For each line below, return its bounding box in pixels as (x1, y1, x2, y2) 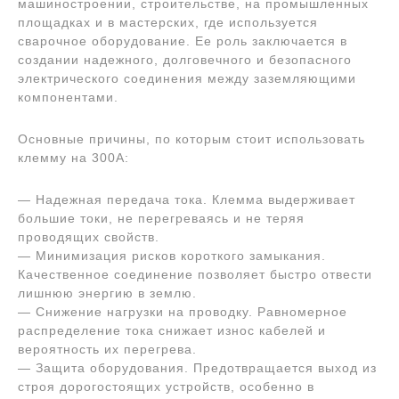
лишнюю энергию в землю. (18, 286, 197, 300)
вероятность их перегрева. (18, 342, 197, 356)
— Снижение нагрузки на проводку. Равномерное (18, 305, 347, 319)
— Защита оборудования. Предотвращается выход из (18, 361, 377, 375)
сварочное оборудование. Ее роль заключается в (18, 34, 347, 48)
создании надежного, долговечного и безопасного (18, 53, 352, 67)
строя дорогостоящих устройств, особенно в (18, 379, 314, 394)
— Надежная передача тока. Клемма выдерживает (18, 192, 355, 207)
